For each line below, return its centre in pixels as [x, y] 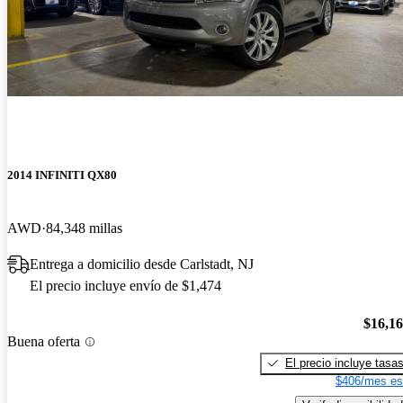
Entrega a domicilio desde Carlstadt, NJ [142, 264]
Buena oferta [44, 342]
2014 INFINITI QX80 [62, 175]
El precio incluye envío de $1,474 [125, 286]
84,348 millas [84, 228]
